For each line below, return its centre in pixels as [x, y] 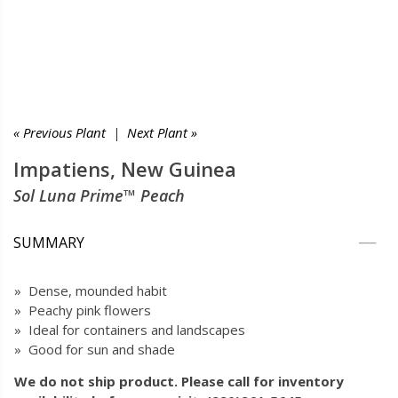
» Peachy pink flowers [83, 310]
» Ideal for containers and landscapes [130, 330]
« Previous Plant [60, 132]
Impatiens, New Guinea [125, 169]
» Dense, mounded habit [91, 291]
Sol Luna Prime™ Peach [99, 195]
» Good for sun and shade [95, 349]
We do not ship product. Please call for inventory [179, 381]
